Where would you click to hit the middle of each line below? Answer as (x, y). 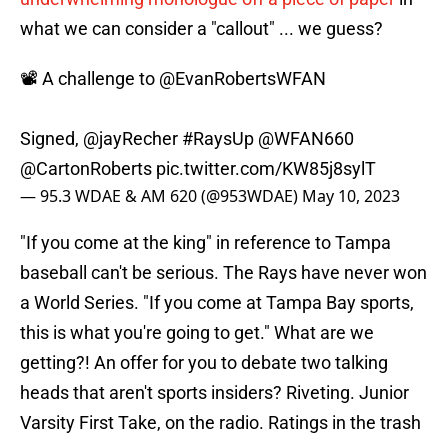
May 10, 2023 (351, 196)
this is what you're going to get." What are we (197, 333)
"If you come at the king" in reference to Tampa (205, 243)
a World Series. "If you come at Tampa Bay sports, (217, 303)
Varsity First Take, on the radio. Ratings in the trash (220, 423)
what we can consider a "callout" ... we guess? (201, 29)
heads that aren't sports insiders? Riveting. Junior (214, 393)
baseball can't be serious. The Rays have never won (223, 273)
